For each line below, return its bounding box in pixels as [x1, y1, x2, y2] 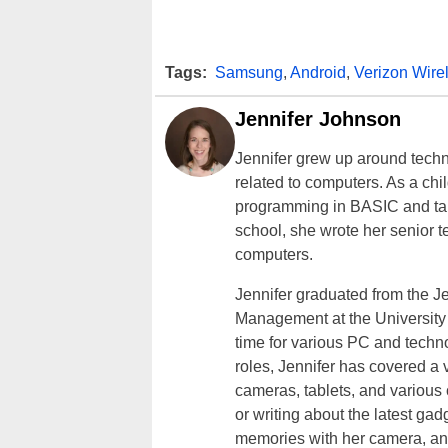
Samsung [215, 63, 283, 81]
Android [290, 63, 346, 81]
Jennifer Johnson [235, 107, 401, 130]
